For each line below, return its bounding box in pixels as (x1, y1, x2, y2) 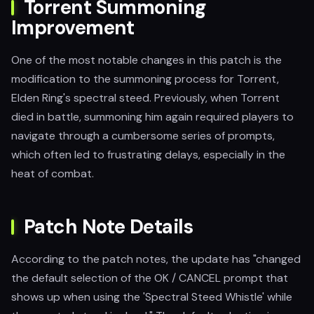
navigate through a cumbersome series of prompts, (11, 128, 275, 143)
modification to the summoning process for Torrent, (11, 71, 279, 86)
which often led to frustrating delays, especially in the (11, 147, 285, 162)
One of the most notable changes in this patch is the (11, 53, 282, 67)
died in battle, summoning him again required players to (11, 109, 294, 124)
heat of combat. (11, 166, 94, 181)
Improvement (11, 15, 135, 41)
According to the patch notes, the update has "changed (11, 252, 301, 266)
